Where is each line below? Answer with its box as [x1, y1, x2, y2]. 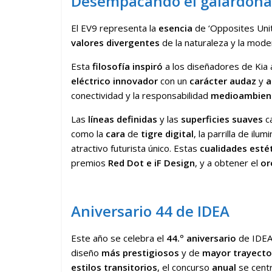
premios [71, 157, 106, 169]
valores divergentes [71, 36, 160, 49]
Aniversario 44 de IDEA [71, 201, 229, 222]
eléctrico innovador [71, 75, 158, 87]
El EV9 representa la [71, 22, 158, 35]
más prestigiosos [101, 246, 179, 259]
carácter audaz [189, 75, 256, 87]
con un [158, 75, 189, 87]
